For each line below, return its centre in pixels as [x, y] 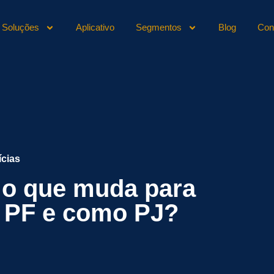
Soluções [20, 27]
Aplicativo [95, 27]
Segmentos [158, 27]
